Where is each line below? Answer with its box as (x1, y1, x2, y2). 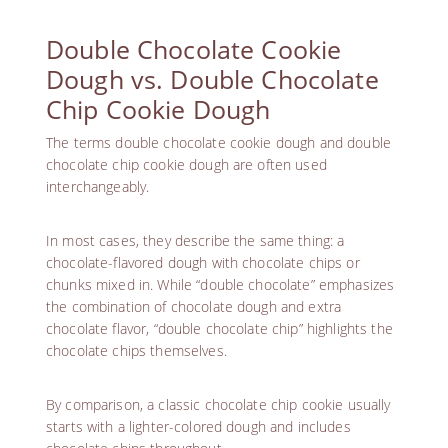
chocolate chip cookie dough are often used (46, 154, 327, 174)
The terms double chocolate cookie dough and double (46, 132, 392, 152)
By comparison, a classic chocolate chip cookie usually (46, 394, 391, 414)
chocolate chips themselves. (46, 340, 227, 360)
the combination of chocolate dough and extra (46, 296, 342, 316)
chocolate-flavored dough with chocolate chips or (46, 252, 360, 272)
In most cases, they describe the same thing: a (46, 230, 345, 250)
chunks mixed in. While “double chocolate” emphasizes (46, 274, 395, 294)
